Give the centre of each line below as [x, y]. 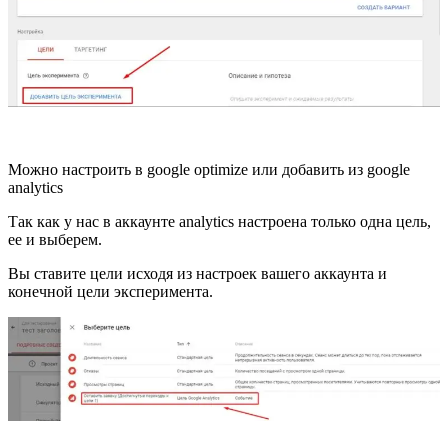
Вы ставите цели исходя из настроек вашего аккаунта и [197, 274]
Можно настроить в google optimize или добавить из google [209, 170]
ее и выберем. [55, 240]
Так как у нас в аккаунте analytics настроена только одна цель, [219, 222]
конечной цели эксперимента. [110, 292]
